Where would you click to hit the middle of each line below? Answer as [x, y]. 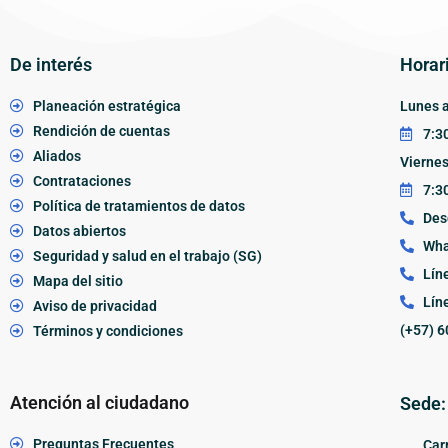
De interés [51, 64]
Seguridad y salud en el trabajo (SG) [147, 255]
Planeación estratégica [106, 105]
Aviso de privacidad [94, 305]
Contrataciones [81, 180]
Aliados [56, 155]
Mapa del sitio [77, 280]
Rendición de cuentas [101, 130]
